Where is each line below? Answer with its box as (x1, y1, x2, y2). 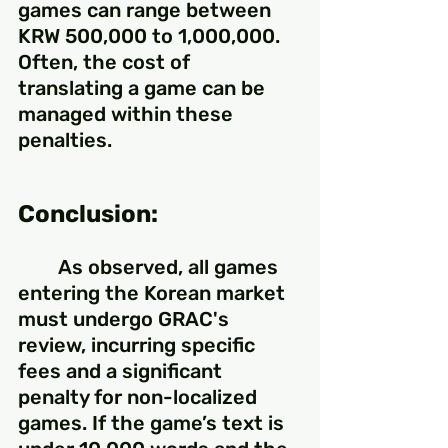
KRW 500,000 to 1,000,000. (18, 24, 285, 49)
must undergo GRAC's (18, 307, 234, 332)
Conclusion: (18, 200, 158, 229)
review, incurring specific (18, 333, 260, 358)
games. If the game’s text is (18, 411, 289, 436)
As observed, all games (18, 255, 58, 280)
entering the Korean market (18, 281, 290, 306)
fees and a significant (18, 359, 227, 384)
